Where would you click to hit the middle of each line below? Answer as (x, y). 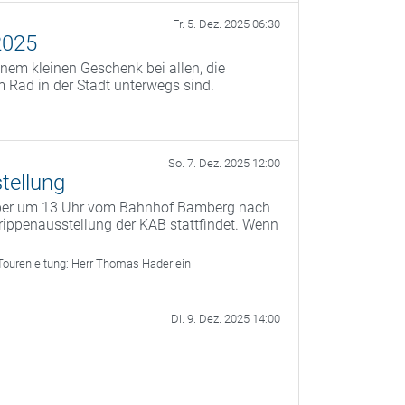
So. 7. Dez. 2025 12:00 (224, 163)
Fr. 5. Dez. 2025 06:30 (226, 24)
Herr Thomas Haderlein (132, 264)
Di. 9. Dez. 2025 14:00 (226, 319)
